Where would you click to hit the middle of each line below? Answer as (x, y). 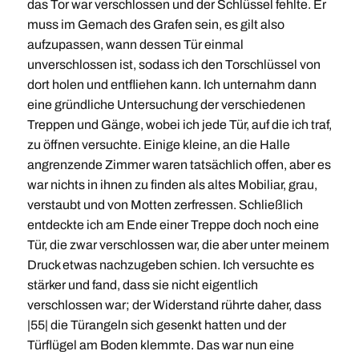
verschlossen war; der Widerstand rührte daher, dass (174, 305)
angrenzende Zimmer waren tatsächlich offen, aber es (179, 165)
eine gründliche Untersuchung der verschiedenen (166, 105)
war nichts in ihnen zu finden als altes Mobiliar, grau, (172, 185)
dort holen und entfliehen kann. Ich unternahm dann (171, 85)
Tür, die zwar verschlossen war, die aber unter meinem (178, 245)
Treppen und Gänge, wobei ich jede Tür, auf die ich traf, (179, 125)
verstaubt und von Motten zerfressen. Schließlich (165, 205)
